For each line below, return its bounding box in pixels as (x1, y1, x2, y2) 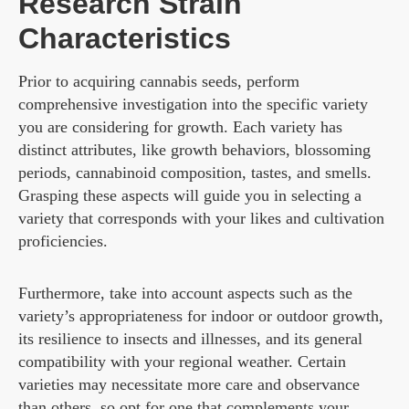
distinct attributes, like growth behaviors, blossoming (18, 141, 371, 160)
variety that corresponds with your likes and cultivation (18, 209, 384, 228)
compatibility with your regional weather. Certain (18, 352, 346, 372)
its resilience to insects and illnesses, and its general (18, 330, 362, 349)
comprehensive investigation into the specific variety (18, 95, 368, 114)
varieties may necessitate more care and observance (18, 375, 360, 394)
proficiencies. (18, 232, 108, 251)
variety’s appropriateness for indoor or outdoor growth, (18, 307, 383, 326)
